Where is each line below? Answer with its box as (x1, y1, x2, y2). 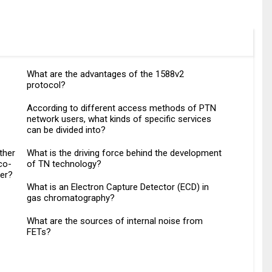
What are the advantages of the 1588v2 (27, 69, 185, 80)
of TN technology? (27, 158, 102, 170)
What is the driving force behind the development (27, 148, 222, 159)
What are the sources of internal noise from (27, 216, 203, 227)
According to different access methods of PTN (27, 103, 217, 114)
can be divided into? (27, 124, 106, 136)
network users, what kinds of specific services (27, 114, 212, 125)
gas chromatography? (27, 192, 115, 204)
